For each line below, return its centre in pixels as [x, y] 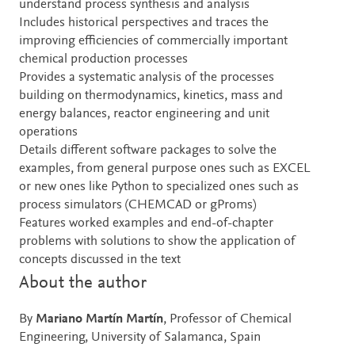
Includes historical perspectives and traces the [144, 23]
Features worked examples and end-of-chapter [146, 223]
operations [48, 132]
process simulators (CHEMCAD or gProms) [137, 205]
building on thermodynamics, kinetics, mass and [151, 96]
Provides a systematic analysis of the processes [147, 78]
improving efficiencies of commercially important [153, 41]
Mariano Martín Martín [99, 319]
